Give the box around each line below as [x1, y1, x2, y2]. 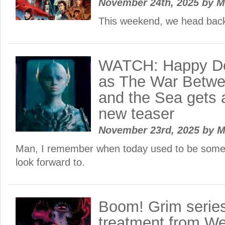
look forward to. [16, 157, 85, 168]
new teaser [98, 105, 174, 123]
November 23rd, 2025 [98, 125, 202, 136]
